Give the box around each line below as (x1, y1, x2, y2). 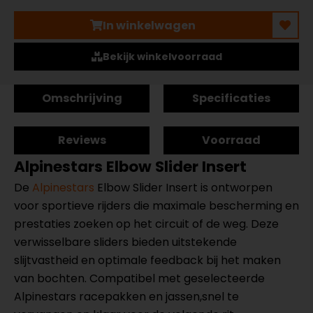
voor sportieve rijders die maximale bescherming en (14, 198, 299, 214)
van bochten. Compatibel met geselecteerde (14, 270, 265, 286)
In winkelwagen (102, 17, 196, 34)
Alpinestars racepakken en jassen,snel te (14, 289, 239, 305)
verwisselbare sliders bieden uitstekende (14, 234, 237, 250)
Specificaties (192, 90, 270, 106)
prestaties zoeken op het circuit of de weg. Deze (14, 216, 279, 232)
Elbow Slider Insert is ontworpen (94, 180, 272, 196)
